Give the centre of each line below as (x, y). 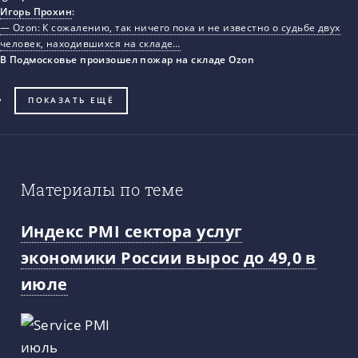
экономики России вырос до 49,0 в (169, 257)
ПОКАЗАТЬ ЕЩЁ (72, 101)
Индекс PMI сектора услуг (132, 231)
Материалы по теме (102, 189)
